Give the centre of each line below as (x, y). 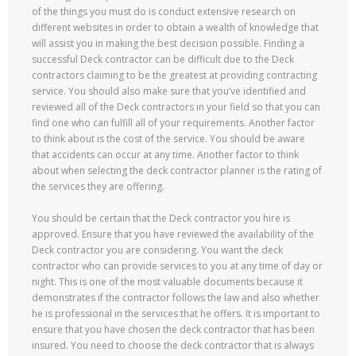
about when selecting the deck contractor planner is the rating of (177, 170)
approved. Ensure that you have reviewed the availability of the (173, 234)
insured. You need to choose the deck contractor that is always (173, 345)
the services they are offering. (98, 186)
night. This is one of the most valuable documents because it (167, 282)
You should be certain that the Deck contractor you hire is (161, 218)
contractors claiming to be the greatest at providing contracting (174, 75)
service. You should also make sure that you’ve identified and (169, 91)
